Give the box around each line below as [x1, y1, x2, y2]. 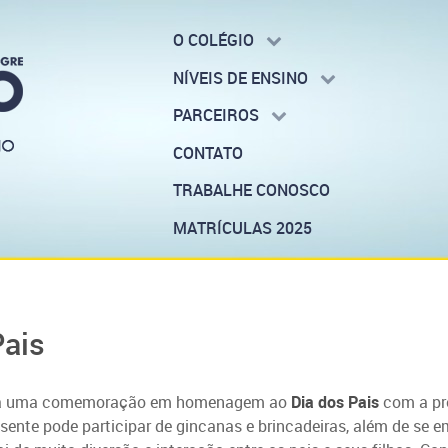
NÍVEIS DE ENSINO [172, 66, 308, 89]
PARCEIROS [172, 104, 259, 127]
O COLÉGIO [172, 29, 254, 52]
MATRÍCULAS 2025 [172, 216, 312, 239]
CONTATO [172, 141, 243, 164]
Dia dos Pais [291, 391, 383, 413]
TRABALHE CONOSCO [172, 179, 330, 202]
